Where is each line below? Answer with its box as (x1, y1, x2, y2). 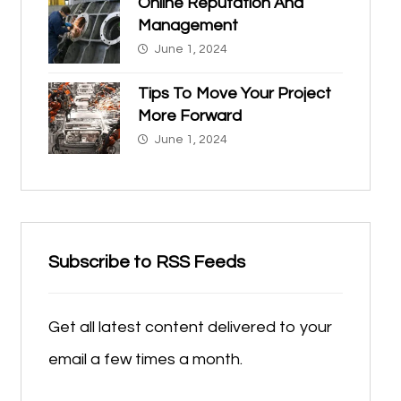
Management (137, 17, 238, 35)
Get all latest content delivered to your (47, 319, 332, 337)
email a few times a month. (47, 351, 243, 369)
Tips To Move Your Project (137, 85, 331, 103)
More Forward (137, 107, 242, 125)
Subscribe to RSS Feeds (47, 253, 245, 272)
